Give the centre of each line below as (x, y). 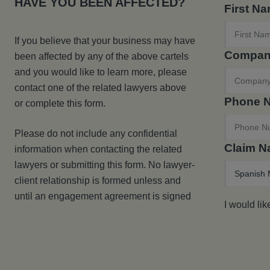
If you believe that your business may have (105, 41)
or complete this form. (60, 103)
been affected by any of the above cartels (102, 56)
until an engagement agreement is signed (103, 196)
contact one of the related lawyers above (100, 88)
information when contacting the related (98, 149)
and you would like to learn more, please (101, 72)
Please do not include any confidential (96, 133)
